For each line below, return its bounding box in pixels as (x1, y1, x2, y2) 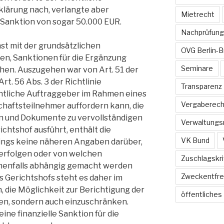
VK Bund (180, 136, 209, 145)
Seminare (180, 64, 213, 73)
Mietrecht (180, 10, 214, 19)
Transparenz (180, 82, 222, 91)
